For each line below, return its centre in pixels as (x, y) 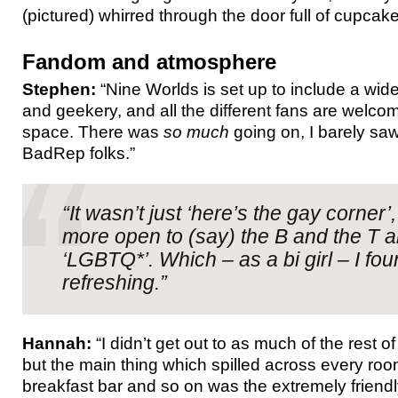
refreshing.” (115, 283)
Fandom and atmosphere (149, 62)
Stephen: (59, 89)
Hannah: (57, 343)
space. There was (93, 131)
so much (196, 131)
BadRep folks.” (79, 153)
